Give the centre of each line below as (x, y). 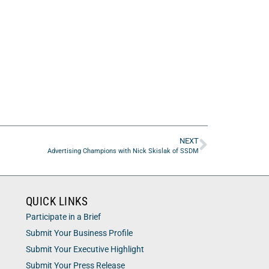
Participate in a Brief (63, 217)
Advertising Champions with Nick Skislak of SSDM (123, 151)
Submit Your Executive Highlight (85, 249)
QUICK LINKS (57, 201)
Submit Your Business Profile (79, 233)
